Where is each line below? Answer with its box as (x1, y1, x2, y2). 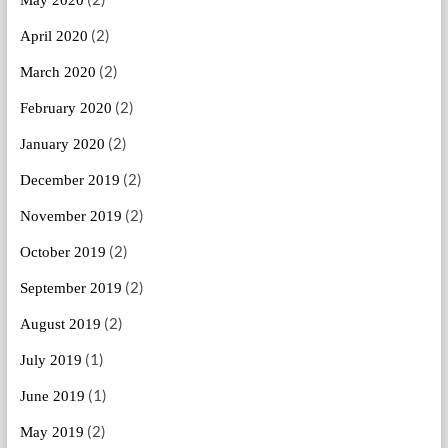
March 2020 (19, 64, 96, 81)
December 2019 (19, 172, 120, 189)
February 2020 (19, 100, 112, 117)
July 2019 (19, 352, 82, 369)
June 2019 (19, 388, 85, 405)
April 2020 (19, 28, 88, 45)
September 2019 (19, 280, 122, 297)
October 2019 (19, 244, 106, 261)
